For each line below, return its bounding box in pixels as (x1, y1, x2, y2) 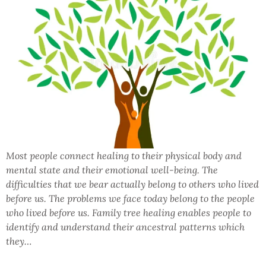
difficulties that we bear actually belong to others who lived (6, 178, 259, 191)
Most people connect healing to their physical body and (6, 150, 242, 162)
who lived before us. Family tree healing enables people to (6, 207, 251, 219)
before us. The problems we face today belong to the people (6, 192, 255, 205)
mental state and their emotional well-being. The (6, 164, 218, 176)
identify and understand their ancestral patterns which (6, 221, 245, 233)
